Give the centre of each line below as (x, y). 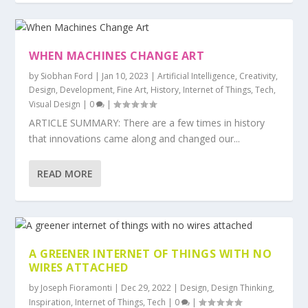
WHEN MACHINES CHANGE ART (117, 55)
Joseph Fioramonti (77, 287)
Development (87, 89)
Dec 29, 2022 (146, 287)
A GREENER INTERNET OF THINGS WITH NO (151, 253)
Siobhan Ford (67, 76)
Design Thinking (242, 287)
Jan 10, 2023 (125, 76)
